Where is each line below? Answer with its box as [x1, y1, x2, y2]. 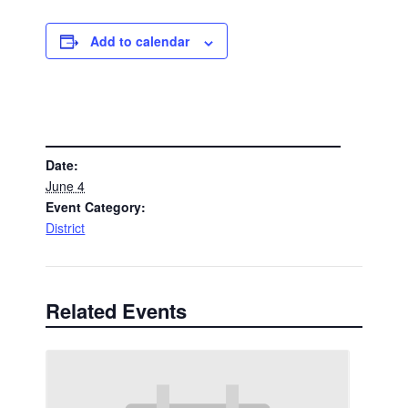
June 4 [46, 176, 86, 195]
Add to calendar [90, 32, 190, 51]
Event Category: [46, 197, 147, 216]
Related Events [46, 296, 188, 326]
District [46, 218, 86, 237]
